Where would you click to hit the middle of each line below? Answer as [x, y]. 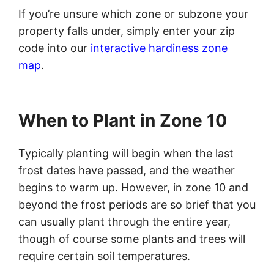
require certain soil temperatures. [104, 256]
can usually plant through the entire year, [124, 222]
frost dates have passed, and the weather [127, 171]
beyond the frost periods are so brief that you [137, 205]
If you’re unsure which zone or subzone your [133, 14]
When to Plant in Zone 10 [123, 121]
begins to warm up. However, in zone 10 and [133, 188]
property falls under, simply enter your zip [127, 31]
